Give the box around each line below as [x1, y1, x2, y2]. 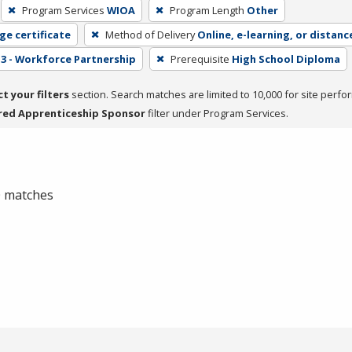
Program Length [169, 2, 244, 17]
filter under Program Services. [145, 105, 288, 120]
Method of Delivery [104, 27, 195, 42]
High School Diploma [231, 51, 340, 66]
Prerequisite [170, 51, 229, 66]
